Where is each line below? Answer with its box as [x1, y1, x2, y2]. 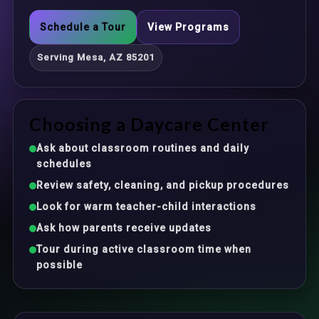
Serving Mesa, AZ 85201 [37, 52, 155, 63]
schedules [36, 158, 92, 169]
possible [36, 259, 83, 271]
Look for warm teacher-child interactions [36, 201, 256, 212]
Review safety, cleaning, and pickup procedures [36, 179, 289, 191]
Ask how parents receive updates [36, 222, 211, 234]
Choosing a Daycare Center [29, 113, 269, 135]
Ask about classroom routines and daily [36, 142, 249, 154]
